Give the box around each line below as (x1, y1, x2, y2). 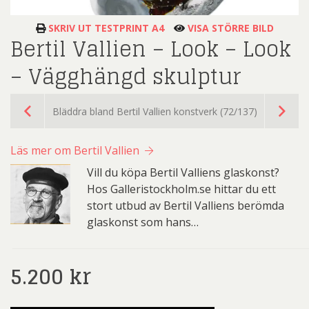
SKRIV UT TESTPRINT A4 (45, 21, 164, 35)
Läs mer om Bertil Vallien (10, 143, 142, 159)
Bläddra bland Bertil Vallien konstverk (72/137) (52, 104, 257, 118)
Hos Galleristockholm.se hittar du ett (86, 181, 276, 197)
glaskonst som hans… (86, 215, 199, 230)
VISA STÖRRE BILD (184, 21, 274, 35)
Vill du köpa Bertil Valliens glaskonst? (86, 165, 279, 181)
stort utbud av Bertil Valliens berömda (86, 198, 284, 214)
